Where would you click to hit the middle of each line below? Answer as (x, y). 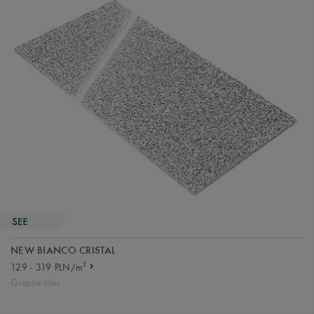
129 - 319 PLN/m (47, 268)
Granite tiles (35, 283)
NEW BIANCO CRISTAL (63, 252)
